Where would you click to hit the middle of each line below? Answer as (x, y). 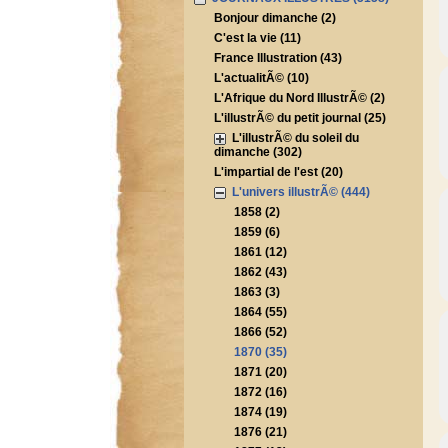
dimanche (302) (257, 152)
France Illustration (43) (277, 58)
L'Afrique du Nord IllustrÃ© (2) (299, 98)
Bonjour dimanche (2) (274, 18)
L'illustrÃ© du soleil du (292, 138)
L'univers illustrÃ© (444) (297, 192)
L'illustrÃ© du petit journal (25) (299, 118)
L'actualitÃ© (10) (261, 78)
